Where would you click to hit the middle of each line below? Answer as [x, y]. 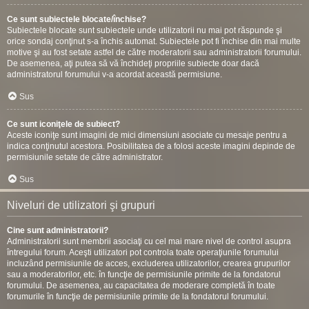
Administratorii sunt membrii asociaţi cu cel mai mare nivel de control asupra [149, 241]
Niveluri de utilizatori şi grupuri [81, 205]
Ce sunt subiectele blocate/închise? [77, 19]
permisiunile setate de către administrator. [85, 157]
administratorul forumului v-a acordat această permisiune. [114, 74]
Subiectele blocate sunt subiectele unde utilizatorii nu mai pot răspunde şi [144, 30]
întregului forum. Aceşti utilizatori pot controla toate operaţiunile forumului [143, 252]
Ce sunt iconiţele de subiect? [63, 124]
